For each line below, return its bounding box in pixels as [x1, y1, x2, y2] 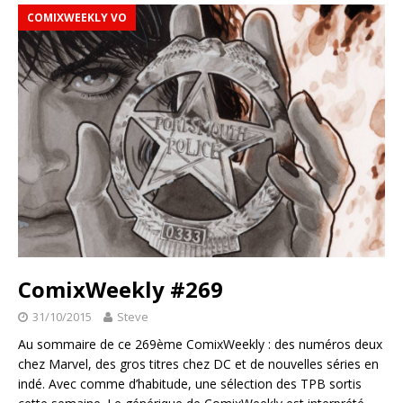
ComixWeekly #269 [18, 274, 223, 305]
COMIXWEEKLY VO [27, 10, 127, 25]
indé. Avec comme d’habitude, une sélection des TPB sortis [18, 375, 362, 393]
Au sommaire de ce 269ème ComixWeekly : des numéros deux [18, 336, 382, 354]
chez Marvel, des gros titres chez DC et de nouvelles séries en [18, 355, 379, 373]
